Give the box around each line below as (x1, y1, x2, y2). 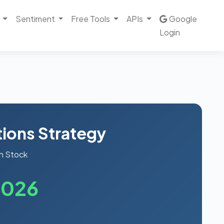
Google (168, 13, 197, 24)
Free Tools (71, 13, 110, 24)
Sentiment (15, 13, 55, 24)
